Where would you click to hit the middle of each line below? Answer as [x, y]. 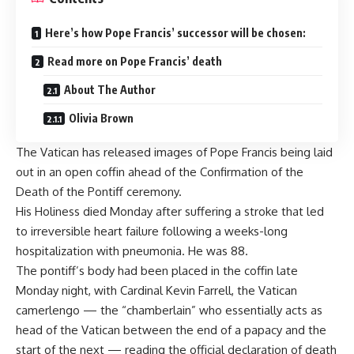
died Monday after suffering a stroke [181, 211]
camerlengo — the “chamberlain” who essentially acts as [169, 310]
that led [301, 211]
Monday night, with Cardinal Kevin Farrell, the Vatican [156, 290]
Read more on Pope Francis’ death [135, 61]
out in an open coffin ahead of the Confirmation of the [160, 172]
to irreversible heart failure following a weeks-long [152, 231]
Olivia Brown [101, 118]
